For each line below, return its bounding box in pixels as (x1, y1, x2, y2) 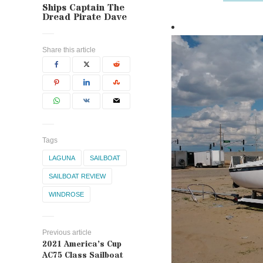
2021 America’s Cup (42, 238, 122, 250)
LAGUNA (49, 154, 75, 161)
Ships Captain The (42, 1, 124, 14)
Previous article (42, 228, 92, 237)
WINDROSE (49, 191, 84, 198)
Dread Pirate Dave (42, 11, 127, 23)
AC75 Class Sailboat (42, 249, 123, 261)
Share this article (42, 46, 96, 54)
